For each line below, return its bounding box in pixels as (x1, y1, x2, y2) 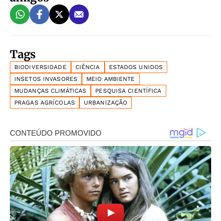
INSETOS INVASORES (14, 75, 78, 82)
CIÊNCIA (75, 64, 100, 71)
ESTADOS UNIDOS (109, 64, 163, 71)
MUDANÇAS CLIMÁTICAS (14, 87, 87, 94)
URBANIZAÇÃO (83, 99, 128, 106)
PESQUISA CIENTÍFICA (95, 87, 162, 94)
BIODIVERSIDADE (14, 64, 67, 71)
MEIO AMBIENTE (86, 75, 135, 82)
